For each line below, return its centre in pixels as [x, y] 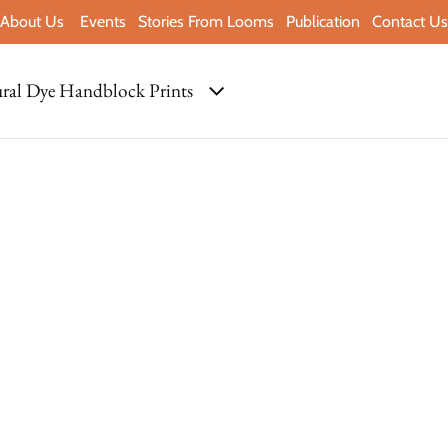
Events [103, 21]
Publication [323, 21]
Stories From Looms [208, 21]
